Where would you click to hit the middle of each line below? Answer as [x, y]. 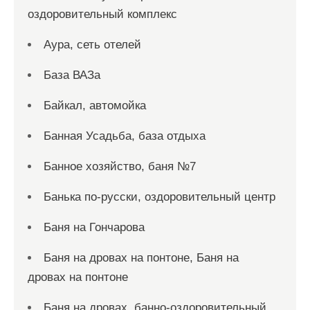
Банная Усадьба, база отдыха [125, 136]
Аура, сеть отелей [92, 45]
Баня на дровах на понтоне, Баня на [141, 258]
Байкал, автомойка [95, 106]
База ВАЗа [72, 75]
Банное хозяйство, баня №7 [120, 166]
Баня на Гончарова [94, 227]
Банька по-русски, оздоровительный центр [159, 197]
